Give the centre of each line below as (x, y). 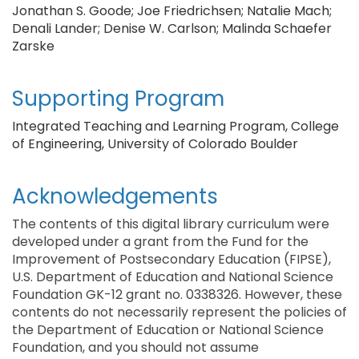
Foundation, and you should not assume (135, 347)
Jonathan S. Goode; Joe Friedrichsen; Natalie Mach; (172, 11)
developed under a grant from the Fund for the (160, 242)
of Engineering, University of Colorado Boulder (155, 144)
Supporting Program (118, 99)
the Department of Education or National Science (168, 330)
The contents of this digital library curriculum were (171, 224)
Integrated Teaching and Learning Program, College (175, 126)
